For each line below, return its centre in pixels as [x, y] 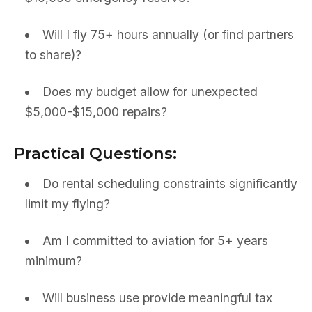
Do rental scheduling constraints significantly [170, 184]
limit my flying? [68, 204]
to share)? [53, 55]
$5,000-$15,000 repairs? [96, 112]
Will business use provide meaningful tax [157, 298]
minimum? [54, 261]
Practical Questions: [95, 153]
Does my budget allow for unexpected [150, 92]
